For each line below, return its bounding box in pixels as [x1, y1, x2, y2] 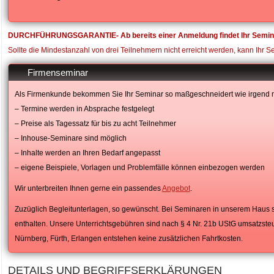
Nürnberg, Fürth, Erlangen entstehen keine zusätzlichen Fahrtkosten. [14, 234, 243, 243]
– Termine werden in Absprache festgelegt [14, 105, 154, 113]
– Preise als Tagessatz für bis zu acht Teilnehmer [14, 119, 176, 128]
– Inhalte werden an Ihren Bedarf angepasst [14, 149, 160, 157]
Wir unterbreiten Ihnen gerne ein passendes [14, 184, 162, 193]
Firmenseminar [27, 67, 88, 78]
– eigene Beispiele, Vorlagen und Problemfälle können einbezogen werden [14, 163, 265, 172]
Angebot [161, 184, 190, 193]
